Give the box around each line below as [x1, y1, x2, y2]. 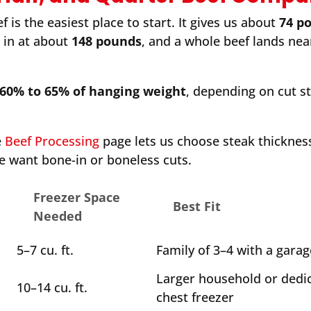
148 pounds [72, 33, 142, 49]
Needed [33, 208, 83, 224]
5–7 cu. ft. [17, 242, 74, 258]
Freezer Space [33, 189, 121, 205]
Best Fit [173, 198, 221, 215]
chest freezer [156, 289, 235, 305]
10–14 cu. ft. [17, 279, 88, 296]
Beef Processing [5, 133, 100, 149]
